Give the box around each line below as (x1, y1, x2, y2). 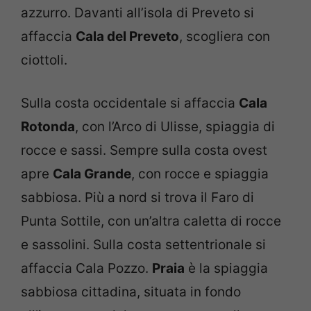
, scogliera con (179, 28, 270, 44)
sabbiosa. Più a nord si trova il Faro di (21, 190, 254, 206)
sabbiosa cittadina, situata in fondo (21, 284, 241, 301)
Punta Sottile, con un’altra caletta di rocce (21, 213, 281, 230)
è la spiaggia (185, 260, 268, 277)
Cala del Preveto (76, 28, 179, 44)
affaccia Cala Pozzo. (21, 260, 152, 277)
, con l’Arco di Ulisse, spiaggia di (75, 119, 275, 135)
